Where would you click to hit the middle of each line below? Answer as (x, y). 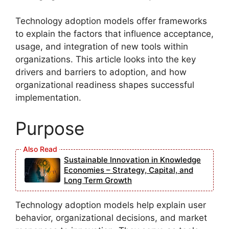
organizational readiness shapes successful (105, 85)
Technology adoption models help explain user (111, 205)
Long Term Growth (98, 180)
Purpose (50, 128)
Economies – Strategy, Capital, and (129, 170)
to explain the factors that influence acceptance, (114, 34)
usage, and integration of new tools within (102, 47)
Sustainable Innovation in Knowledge (132, 159)
